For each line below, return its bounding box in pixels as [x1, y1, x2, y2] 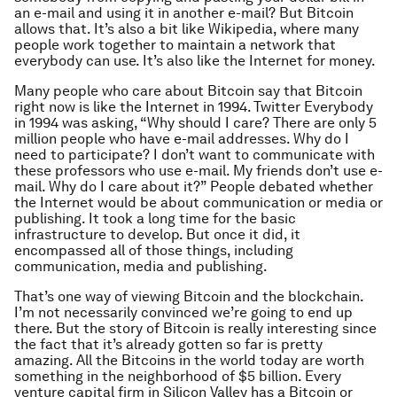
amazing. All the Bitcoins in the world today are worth [14, 352, 364, 370]
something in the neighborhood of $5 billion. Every [14, 368, 341, 385]
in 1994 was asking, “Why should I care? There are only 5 [14, 114, 377, 132]
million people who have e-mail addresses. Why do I [14, 130, 349, 148]
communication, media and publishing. [14, 258, 268, 276]
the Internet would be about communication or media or [14, 194, 383, 212]
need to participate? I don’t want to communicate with [14, 146, 375, 164]
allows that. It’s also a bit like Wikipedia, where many [14, 20, 359, 38]
